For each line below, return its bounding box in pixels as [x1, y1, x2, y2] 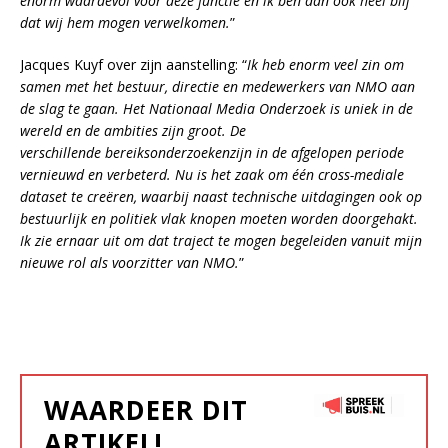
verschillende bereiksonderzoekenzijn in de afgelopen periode [20, 143, 404, 163]
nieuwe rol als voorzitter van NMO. [20, 253, 239, 273]
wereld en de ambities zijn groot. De [20, 121, 246, 141]
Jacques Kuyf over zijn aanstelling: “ [20, 55, 247, 75]
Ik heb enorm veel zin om [247, 55, 404, 75]
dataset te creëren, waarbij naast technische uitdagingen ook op [20, 187, 422, 207]
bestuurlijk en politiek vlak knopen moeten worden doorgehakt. [20, 209, 418, 229]
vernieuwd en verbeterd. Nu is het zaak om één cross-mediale [20, 165, 404, 185]
